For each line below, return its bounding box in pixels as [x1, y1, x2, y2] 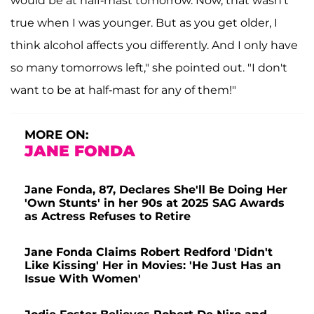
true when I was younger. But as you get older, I [11, 15, 278, 29]
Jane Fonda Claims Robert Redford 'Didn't [25, 245, 273, 259]
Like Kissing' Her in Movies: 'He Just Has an [25, 258, 281, 272]
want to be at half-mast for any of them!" [11, 83, 236, 97]
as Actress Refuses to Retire [25, 209, 191, 223]
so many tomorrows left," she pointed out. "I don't [11, 60, 287, 74]
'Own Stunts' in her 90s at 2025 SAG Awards [25, 196, 285, 210]
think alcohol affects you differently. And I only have [11, 38, 298, 52]
